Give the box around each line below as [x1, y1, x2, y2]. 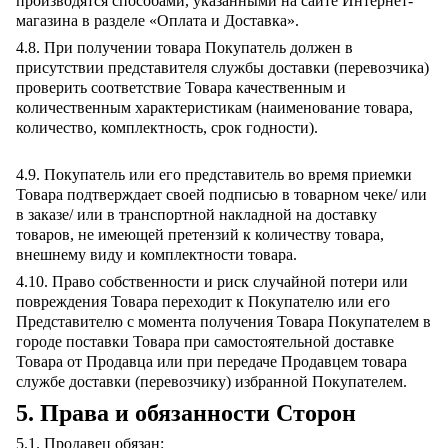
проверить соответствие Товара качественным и [16, 79, 346, 96]
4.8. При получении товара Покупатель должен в [16, 39, 353, 56]
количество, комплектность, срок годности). [16, 119, 318, 136]
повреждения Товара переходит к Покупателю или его [16, 293, 390, 310]
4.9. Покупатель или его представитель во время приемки [16, 166, 412, 183]
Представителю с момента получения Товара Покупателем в [16, 313, 431, 330]
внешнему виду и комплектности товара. [16, 246, 297, 263]
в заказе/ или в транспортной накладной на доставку [16, 206, 377, 223]
